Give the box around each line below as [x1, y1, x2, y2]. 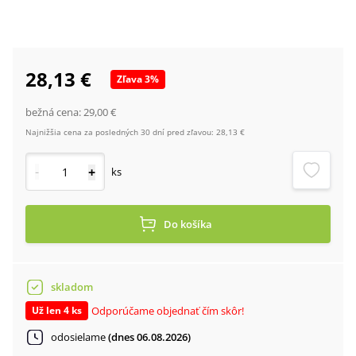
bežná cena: [25, 105, 83, 119]
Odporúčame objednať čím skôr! [91, 303, 244, 318]
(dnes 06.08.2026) [108, 330, 191, 344]
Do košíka [163, 217, 212, 231]
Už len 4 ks [32, 304, 82, 317]
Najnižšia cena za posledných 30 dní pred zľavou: [25, 126, 214, 137]
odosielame [51, 330, 108, 344]
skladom [51, 280, 93, 294]
